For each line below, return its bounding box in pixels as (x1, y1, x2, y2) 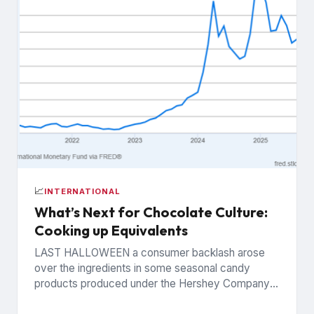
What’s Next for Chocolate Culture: (34, 203, 268, 221)
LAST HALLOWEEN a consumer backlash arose (34, 245, 265, 259)
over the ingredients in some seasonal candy (34, 261, 250, 275)
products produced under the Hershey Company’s (34, 276, 278, 290)
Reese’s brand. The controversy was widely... (34, 292, 255, 306)
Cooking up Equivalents (34, 221, 188, 239)
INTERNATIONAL (44, 186, 121, 196)
